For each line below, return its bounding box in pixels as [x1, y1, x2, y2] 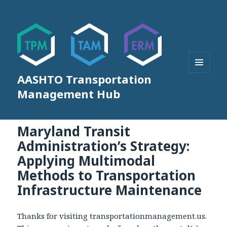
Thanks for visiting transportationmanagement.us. [17, 210, 207, 221]
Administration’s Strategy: [17, 136, 190, 155]
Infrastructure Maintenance [17, 180, 202, 199]
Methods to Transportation [17, 166, 196, 184]
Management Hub [17, 86, 121, 102]
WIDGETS [188, 90, 218, 99]
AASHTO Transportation [17, 71, 152, 87]
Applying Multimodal [17, 151, 156, 170]
